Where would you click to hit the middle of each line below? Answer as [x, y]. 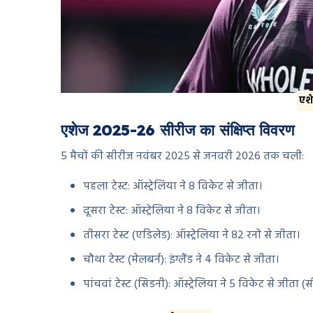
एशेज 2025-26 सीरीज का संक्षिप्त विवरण [177, 130]
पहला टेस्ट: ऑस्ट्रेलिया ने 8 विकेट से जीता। [173, 187]
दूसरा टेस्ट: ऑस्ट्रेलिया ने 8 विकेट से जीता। [172, 211]
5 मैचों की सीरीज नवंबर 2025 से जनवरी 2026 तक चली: [182, 157]
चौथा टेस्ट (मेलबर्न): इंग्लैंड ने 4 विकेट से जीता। [181, 260]
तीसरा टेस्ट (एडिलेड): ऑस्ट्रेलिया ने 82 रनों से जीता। [191, 236]
